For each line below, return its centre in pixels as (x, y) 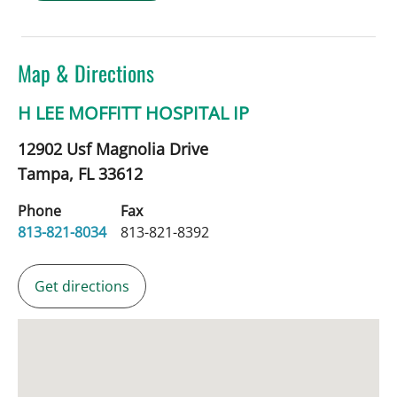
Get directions (82, 287)
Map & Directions (86, 73)
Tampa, (48, 174)
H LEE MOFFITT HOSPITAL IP (133, 113)
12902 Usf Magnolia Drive (113, 149)
